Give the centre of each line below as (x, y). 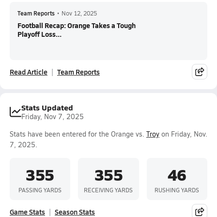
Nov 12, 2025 (79, 13)
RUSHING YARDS (177, 190)
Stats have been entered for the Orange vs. (78, 134)
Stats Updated (47, 107)
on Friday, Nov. (183, 134)
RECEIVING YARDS (108, 190)
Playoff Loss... (39, 34)
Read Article (29, 72)
